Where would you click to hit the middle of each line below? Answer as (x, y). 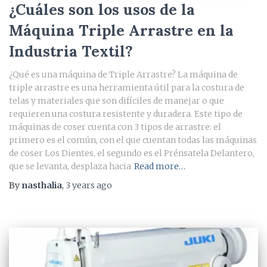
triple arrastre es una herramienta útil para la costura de (127, 88)
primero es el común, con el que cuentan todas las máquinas (133, 140)
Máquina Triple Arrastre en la (121, 31)
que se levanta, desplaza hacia (70, 167)
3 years (80, 186)
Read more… (160, 167)
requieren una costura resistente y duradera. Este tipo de (126, 114)
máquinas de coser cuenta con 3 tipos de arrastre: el (115, 127)
